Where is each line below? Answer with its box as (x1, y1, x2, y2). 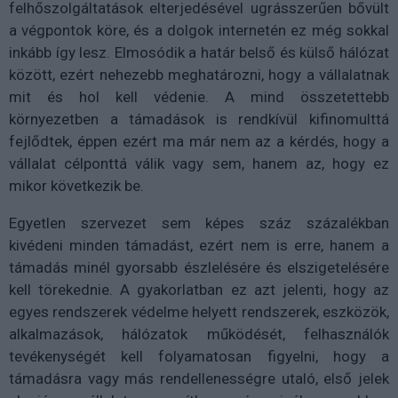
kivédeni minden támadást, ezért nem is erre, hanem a (9, 235, 389, 254)
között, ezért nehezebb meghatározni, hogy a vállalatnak (9, 65, 389, 84)
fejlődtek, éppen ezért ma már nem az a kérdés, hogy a (9, 131, 389, 150)
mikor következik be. (9, 176, 144, 195)
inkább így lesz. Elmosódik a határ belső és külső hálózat (9, 43, 389, 61)
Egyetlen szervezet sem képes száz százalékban (9, 213, 389, 232)
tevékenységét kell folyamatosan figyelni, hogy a (9, 346, 389, 365)
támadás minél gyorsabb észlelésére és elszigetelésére (9, 258, 389, 276)
